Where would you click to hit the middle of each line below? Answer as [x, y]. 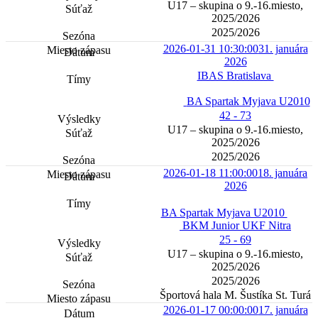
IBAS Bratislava [235, 76]
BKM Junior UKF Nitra [237, 226]
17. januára [283, 310]
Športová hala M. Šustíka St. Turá [235, 295]
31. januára [283, 49]
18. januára [283, 173]
